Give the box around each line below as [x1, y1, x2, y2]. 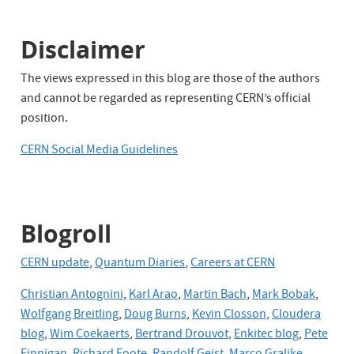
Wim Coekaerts [50, 325, 130, 345]
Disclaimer [21, 32, 146, 66]
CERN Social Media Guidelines [21, 141, 179, 160]
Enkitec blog [234, 325, 299, 345]
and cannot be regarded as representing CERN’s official [21, 89, 311, 109]
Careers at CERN [190, 254, 276, 273]
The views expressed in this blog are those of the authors [21, 70, 321, 89]
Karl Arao [129, 285, 179, 305]
